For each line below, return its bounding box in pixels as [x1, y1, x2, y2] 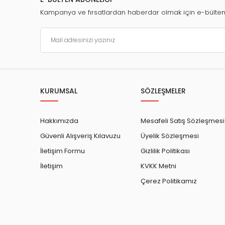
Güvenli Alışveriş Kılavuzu [40, 131, 121, 141]
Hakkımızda [40, 116, 78, 126]
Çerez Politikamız [141, 176, 197, 186]
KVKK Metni [141, 161, 176, 171]
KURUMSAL [40, 86, 77, 96]
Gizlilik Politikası [141, 146, 190, 156]
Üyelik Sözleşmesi [141, 131, 199, 141]
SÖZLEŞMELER [141, 86, 186, 96]
